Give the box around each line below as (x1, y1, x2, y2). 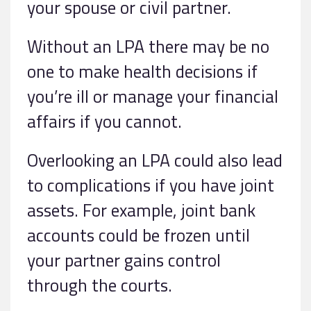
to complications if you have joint (27, 171, 274, 199)
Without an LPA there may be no (27, 33, 269, 60)
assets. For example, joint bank (27, 196, 255, 224)
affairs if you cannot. (27, 108, 182, 135)
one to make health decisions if (27, 58, 258, 85)
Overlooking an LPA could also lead (27, 146, 283, 174)
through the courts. (27, 271, 172, 299)
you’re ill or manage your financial (27, 83, 278, 110)
